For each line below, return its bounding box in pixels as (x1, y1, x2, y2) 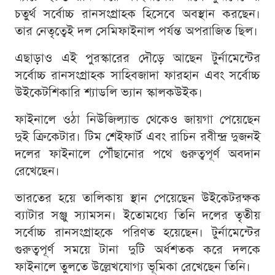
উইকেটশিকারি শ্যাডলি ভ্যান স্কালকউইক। (15, 84, 203, 102)
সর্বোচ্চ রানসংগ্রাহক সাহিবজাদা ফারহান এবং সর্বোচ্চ (15, 67, 260, 85)
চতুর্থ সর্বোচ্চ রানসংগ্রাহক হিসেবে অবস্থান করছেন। (15, 6, 260, 23)
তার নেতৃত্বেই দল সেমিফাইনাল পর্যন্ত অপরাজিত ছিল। (15, 23, 258, 41)
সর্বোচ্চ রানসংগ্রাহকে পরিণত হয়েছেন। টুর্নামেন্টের (15, 224, 260, 242)
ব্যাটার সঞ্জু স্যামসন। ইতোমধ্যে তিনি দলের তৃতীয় (15, 207, 260, 225)
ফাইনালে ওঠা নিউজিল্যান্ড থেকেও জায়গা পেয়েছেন (15, 111, 260, 129)
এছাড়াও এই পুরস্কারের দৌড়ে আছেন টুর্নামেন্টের (15, 50, 260, 68)
